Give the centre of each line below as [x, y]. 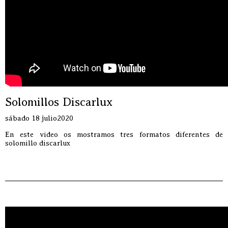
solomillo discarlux [38, 143]
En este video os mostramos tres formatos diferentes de [114, 134]
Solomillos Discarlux [59, 102]
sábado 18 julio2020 [39, 118]
